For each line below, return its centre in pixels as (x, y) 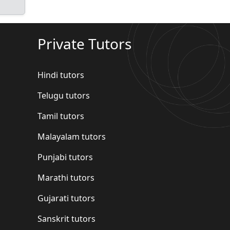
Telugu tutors (64, 95)
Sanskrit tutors (66, 218)
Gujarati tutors (66, 198)
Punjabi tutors (65, 157)
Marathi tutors (66, 177)
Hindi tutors (61, 75)
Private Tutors (84, 43)
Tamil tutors (61, 116)
